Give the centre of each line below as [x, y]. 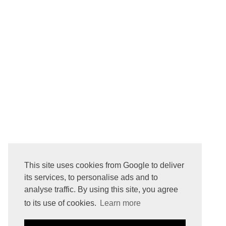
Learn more [121, 203]
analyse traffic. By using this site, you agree [101, 190]
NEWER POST [105, 156]
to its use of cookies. [61, 203]
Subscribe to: [106, 170]
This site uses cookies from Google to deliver [104, 165]
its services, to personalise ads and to [91, 178]
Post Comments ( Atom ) [161, 170]
